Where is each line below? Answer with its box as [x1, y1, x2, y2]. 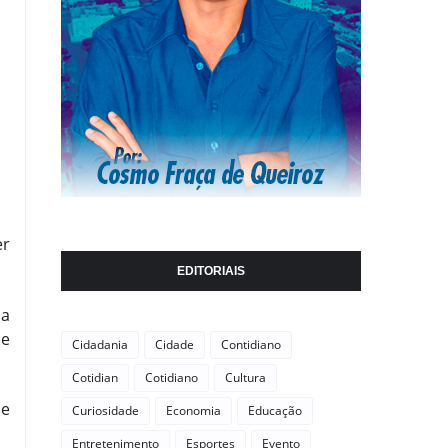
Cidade [155, 336, 194, 353]
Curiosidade [72, 402, 139, 419]
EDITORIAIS [177, 264, 245, 278]
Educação [248, 402, 302, 419]
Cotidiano [145, 369, 198, 386]
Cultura [225, 369, 266, 386]
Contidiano [221, 336, 281, 353]
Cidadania [72, 336, 128, 353]
